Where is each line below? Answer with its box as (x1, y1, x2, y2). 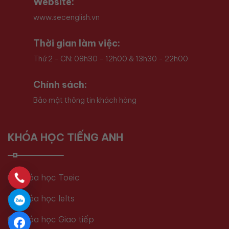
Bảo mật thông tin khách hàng (33, 95, 136, 105)
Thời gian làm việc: (33, 37, 120, 49)
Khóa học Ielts (16, 193, 75, 203)
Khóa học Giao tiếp (16, 214, 94, 224)
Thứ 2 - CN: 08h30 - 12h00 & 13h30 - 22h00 (33, 54, 188, 63)
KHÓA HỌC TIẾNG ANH (8, 130, 123, 144)
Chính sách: (33, 78, 87, 90)
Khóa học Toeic (16, 172, 80, 182)
